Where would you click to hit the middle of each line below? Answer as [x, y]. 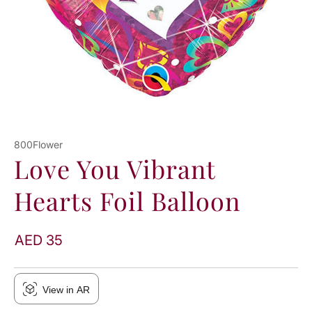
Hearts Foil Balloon [127, 201]
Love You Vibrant [115, 169]
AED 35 [39, 241]
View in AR [66, 290]
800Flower [38, 145]
